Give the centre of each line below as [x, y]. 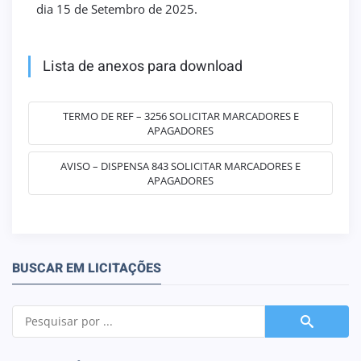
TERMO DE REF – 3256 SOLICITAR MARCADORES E [180, 116]
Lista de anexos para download [143, 66]
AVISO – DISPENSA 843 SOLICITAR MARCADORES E [180, 166]
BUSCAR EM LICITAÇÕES [87, 268]
